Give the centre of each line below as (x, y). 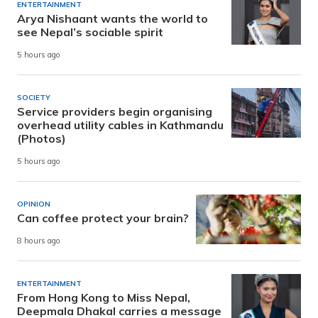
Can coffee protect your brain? (103, 218)
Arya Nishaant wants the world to (113, 18)
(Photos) (42, 138)
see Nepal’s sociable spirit (90, 32)
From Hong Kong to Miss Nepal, (104, 297)
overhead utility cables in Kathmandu (120, 125)
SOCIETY (34, 97)
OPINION (34, 204)
